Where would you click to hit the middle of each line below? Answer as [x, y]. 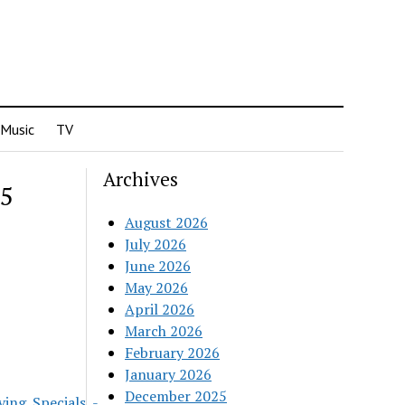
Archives [141, 179]
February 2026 [173, 353]
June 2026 [158, 266]
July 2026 [156, 244]
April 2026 [160, 309]
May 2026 [157, 287]
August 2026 [167, 222]
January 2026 [169, 374]
